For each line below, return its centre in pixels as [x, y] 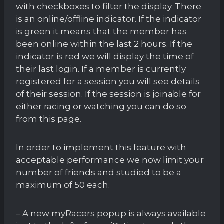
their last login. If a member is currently [101, 69]
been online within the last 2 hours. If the [104, 44]
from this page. [49, 119]
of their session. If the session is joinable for [108, 94]
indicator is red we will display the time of [105, 56]
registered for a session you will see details [108, 81]
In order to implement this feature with [101, 147]
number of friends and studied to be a [99, 172]
